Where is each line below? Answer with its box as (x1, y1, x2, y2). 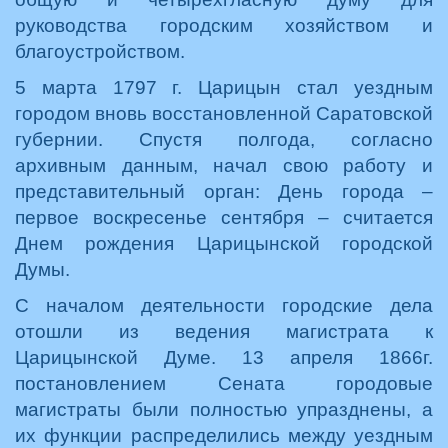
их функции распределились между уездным (15, 425, 433, 446)
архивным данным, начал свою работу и (15, 155, 433, 176)
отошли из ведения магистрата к (15, 321, 433, 342)
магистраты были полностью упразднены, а (15, 399, 433, 420)
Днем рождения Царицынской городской (15, 233, 433, 254)
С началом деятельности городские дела (15, 295, 433, 316)
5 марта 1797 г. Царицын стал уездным (15, 77, 433, 98)
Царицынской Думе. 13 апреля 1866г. (15, 347, 433, 368)
